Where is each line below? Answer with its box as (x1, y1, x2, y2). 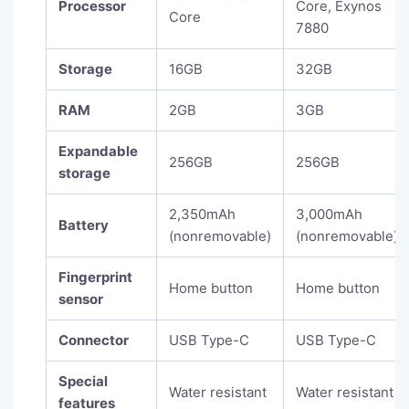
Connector (58, 331, 129, 350)
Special (58, 372, 108, 391)
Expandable (58, 142, 138, 161)
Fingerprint (58, 268, 132, 287)
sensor (58, 290, 103, 309)
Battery (58, 216, 109, 235)
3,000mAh (296, 205, 362, 224)
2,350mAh (169, 205, 236, 224)
